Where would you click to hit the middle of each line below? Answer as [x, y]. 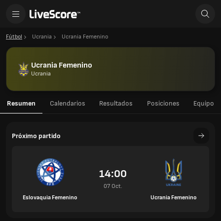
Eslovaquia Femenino [50, 197]
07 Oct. [113, 186]
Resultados [116, 103]
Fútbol [14, 37]
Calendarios [67, 103]
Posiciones [163, 103]
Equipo [204, 103]
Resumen [21, 103]
